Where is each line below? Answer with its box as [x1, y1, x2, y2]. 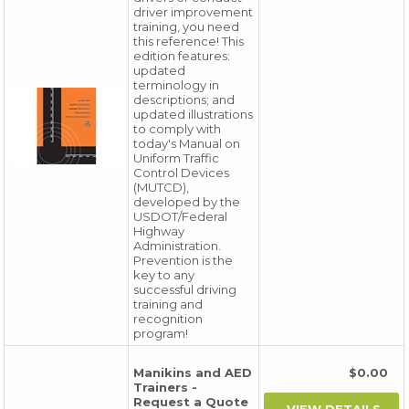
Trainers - [133, 380, 198, 394]
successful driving [133, 282, 237, 297]
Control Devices [133, 165, 230, 180]
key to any [133, 267, 195, 282]
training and [133, 297, 204, 311]
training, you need [133, 19, 240, 34]
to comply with [133, 121, 222, 136]
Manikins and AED [133, 365, 253, 380]
